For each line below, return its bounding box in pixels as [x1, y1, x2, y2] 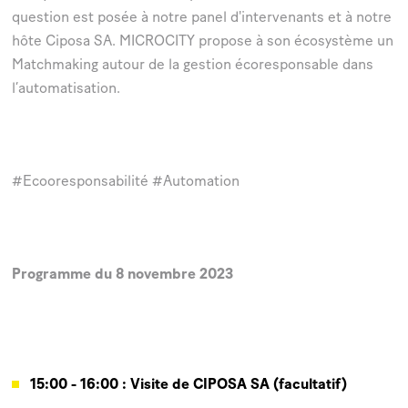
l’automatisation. [12, 82, 120, 97]
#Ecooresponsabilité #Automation [12, 175, 240, 189]
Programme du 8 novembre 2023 [12, 268, 233, 282]
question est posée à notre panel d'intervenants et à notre [12, 11, 392, 25]
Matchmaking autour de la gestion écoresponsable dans [12, 58, 373, 73]
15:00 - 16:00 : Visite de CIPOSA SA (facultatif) [30, 378, 347, 393]
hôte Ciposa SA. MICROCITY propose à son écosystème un [12, 35, 393, 49]
